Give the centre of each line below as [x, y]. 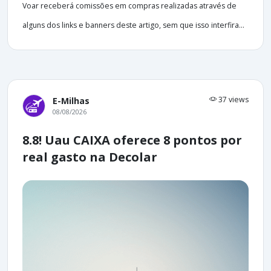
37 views [233, 100]
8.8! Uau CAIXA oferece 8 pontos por [132, 140]
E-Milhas [71, 101]
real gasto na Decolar [90, 157]
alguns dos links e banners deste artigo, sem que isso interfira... [133, 25]
